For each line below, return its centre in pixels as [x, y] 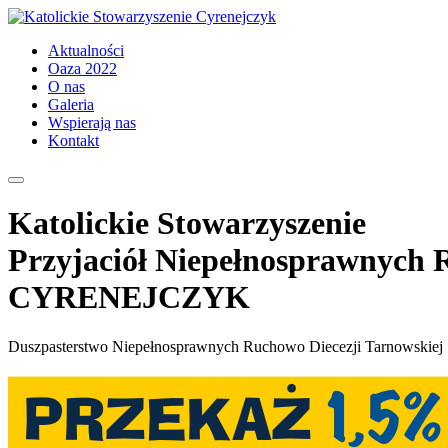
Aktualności [86, 50]
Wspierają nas [92, 122]
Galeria [71, 104]
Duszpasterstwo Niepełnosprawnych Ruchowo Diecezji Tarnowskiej [225, 346]
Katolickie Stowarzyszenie [187, 223]
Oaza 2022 [82, 68]
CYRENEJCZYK [129, 297]
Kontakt [73, 140]
